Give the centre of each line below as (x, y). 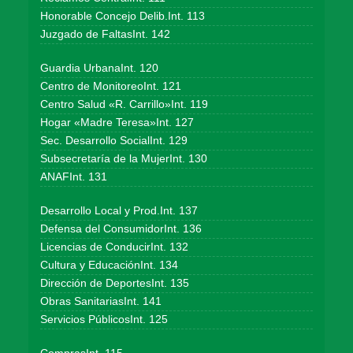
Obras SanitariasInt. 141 (101, 301)
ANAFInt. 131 (74, 177)
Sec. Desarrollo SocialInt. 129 (114, 141)
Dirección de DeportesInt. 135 (115, 283)
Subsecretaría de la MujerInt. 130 (124, 159)
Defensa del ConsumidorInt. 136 (121, 229)
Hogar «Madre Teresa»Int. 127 (117, 123)
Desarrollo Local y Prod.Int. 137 (119, 211)
